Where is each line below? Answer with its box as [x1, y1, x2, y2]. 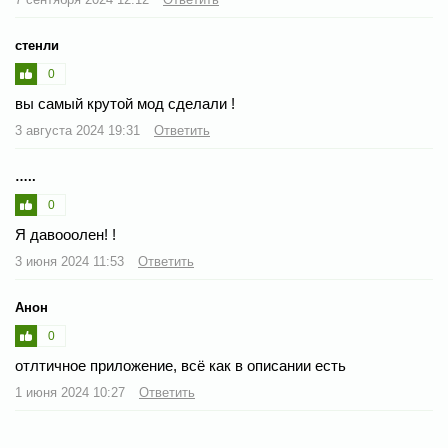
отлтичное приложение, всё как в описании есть [15, 356, 346, 374]
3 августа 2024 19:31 [15, 122, 144, 138]
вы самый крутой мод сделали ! [15, 94, 235, 112]
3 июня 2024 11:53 [15, 253, 128, 269]
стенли [15, 37, 59, 53]
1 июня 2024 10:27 [15, 384, 129, 400]
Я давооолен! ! [15, 225, 116, 243]
